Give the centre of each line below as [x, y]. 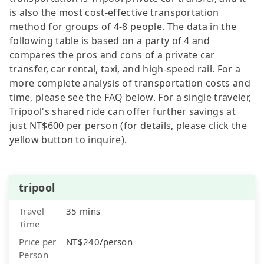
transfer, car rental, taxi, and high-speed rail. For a [125, 69]
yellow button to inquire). [68, 139]
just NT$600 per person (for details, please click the [128, 125]
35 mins [83, 211]
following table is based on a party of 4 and [110, 40]
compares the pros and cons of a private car [112, 55]
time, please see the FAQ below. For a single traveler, [131, 97]
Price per [38, 241]
